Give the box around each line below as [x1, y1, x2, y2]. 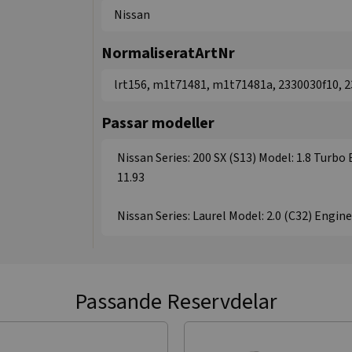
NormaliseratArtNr [101, 42, 236, 64]
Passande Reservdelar [75, 285, 277, 317]
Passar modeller [101, 112, 215, 134]
